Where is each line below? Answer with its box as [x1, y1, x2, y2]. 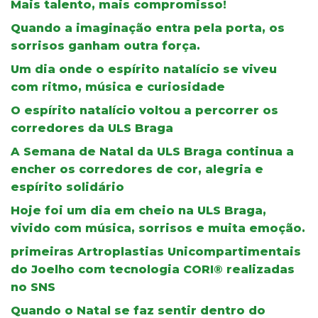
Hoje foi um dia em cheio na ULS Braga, [11, 203, 266, 217]
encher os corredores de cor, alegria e [11, 162, 263, 176]
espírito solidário [11, 180, 124, 194]
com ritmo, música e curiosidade [11, 79, 225, 94]
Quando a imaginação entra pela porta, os [11, 21, 285, 35]
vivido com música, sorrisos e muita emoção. [11, 221, 305, 235]
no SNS [11, 280, 55, 294]
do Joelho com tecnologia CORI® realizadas [11, 262, 295, 276]
